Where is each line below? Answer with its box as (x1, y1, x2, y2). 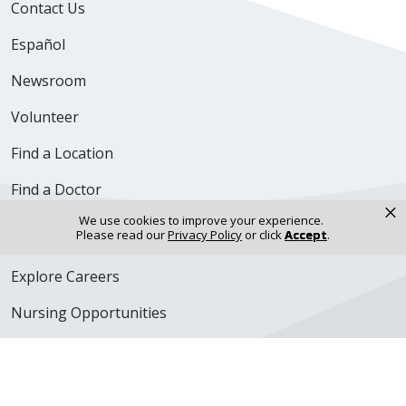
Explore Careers (11, 266, 120, 287)
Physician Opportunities (11, 339, 174, 360)
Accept (285, 227, 327, 243)
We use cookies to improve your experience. (79, 212, 324, 228)
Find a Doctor (11, 179, 101, 200)
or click (242, 227, 285, 243)
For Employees (11, 375, 111, 396)
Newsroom (11, 71, 86, 92)
